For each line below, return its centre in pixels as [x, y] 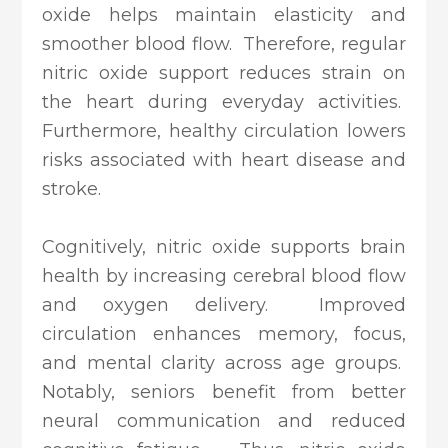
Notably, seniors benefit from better [224, 392]
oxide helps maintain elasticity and [224, 15]
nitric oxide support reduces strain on [224, 73]
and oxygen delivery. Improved [224, 305]
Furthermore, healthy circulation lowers [224, 131]
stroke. [72, 189]
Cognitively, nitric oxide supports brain [224, 247]
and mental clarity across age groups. [224, 363]
